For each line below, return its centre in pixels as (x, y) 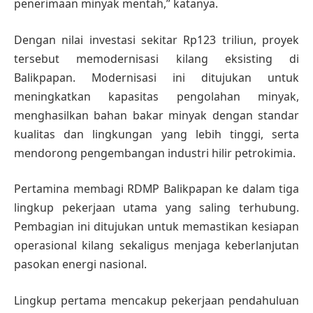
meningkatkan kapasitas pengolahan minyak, (156, 96)
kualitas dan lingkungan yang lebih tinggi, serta (156, 134)
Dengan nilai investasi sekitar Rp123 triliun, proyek (156, 39)
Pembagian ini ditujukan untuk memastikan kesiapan (156, 227)
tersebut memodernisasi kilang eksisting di (156, 58)
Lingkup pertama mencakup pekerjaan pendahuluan (156, 300)
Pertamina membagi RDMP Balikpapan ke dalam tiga (156, 189)
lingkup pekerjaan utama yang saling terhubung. (156, 208)
